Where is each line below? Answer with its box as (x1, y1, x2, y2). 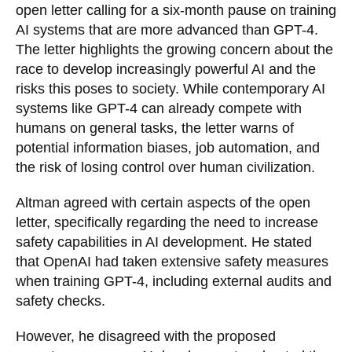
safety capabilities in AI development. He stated (16, 234, 312, 251)
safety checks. (16, 293, 109, 310)
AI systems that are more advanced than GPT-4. (16, 22, 318, 38)
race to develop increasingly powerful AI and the (16, 61, 316, 78)
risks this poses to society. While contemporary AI (16, 81, 325, 97)
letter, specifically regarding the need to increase (16, 214, 318, 231)
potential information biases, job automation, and (16, 140, 320, 156)
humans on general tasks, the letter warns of (16, 120, 294, 137)
